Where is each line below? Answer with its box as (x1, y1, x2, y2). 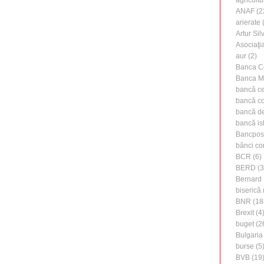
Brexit (236, 209, 254, 217)
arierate (236, 18, 260, 27)
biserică (236, 186, 261, 195)
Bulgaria (236, 231, 263, 240)
